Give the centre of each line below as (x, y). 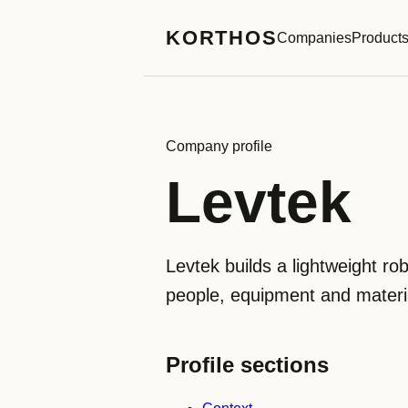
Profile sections (247, 365)
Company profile (219, 146)
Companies (315, 38)
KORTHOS (222, 38)
